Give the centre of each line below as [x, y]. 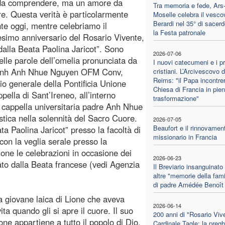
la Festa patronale [179, 32]
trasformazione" [176, 98]
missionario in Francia [185, 137]
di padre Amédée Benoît [188, 184]
